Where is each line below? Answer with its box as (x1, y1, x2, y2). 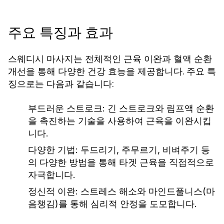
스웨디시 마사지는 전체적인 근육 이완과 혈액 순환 (8, 52, 212, 65)
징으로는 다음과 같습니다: (8, 77, 114, 90)
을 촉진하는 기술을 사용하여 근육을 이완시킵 (28, 115, 211, 126)
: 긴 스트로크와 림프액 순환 (102, 103, 214, 113)
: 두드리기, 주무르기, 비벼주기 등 (75, 144, 210, 155)
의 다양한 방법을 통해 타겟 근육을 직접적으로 (28, 157, 214, 167)
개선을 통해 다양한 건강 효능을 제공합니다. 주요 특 (8, 65, 216, 77)
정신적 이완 (28, 186, 75, 196)
